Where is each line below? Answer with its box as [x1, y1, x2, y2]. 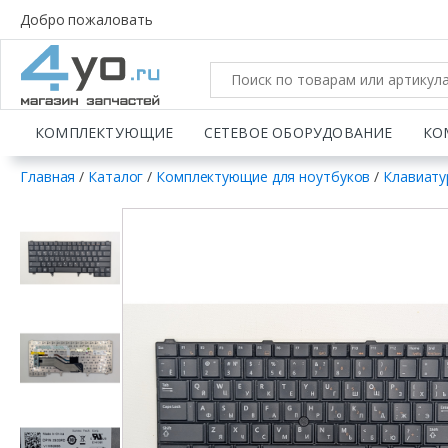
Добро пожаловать [20, 10, 153, 29]
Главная [20, 167, 76, 186]
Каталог [88, 167, 144, 186]
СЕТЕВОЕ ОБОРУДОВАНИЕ [203, 123, 393, 142]
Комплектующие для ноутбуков [156, 167, 371, 186]
